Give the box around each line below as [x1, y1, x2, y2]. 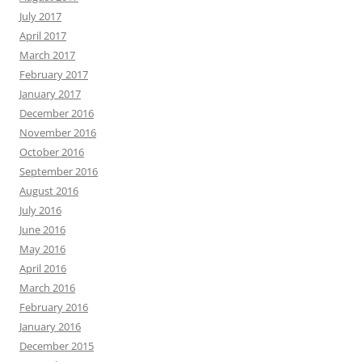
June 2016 [19, 222, 65, 237]
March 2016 [19, 280, 75, 295]
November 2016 [19, 125, 96, 140]
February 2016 [19, 300, 88, 314]
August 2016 [19, 183, 78, 198]
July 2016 [19, 203, 61, 217]
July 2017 [19, 9, 61, 23]
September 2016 [19, 164, 98, 179]
